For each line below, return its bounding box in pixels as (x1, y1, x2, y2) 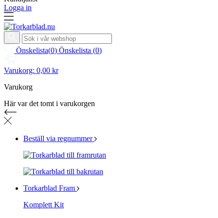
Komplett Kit (23, 200, 64, 209)
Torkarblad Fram (23, 184, 75, 193)
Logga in (4, 3, 32, 12)
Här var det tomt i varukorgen (4, 99, 95, 108)
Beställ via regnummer (23, 134, 92, 143)
